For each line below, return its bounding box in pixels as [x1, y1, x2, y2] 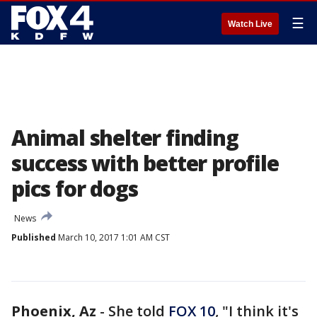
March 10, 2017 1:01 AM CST [56, 231, 170, 243]
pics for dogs [11, 174, 138, 203]
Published [11, 231, 56, 243]
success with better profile [11, 149, 279, 178]
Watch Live [228, 19, 272, 29]
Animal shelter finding [11, 123, 238, 152]
